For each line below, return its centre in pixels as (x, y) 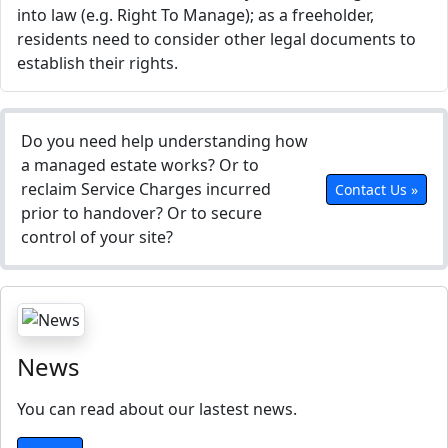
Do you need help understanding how (164, 141)
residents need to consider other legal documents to (216, 39)
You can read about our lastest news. (157, 409)
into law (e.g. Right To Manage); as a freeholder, (195, 15)
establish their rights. (97, 63)
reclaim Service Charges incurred (146, 189)
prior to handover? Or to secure (141, 213)
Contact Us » (376, 189)
